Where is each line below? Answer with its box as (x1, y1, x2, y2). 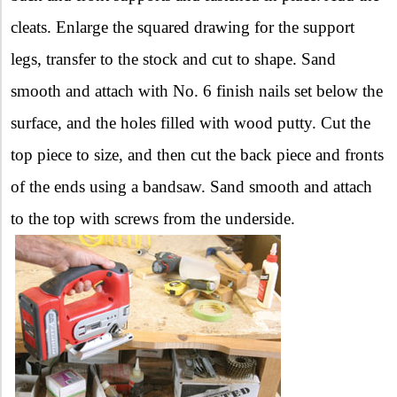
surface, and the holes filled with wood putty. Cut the (11, 113, 370, 132)
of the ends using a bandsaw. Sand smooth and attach (11, 176, 372, 196)
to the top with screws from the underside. (11, 208, 295, 228)
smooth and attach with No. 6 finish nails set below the (11, 81, 383, 100)
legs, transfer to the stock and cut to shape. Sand (11, 49, 336, 68)
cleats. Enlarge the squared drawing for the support (11, 17, 354, 36)
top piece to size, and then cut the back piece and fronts (11, 144, 384, 164)
